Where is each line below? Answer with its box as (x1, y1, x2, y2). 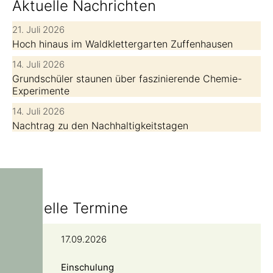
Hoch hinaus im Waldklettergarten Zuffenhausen (12, 38, 233, 51)
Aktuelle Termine (12, 199, 128, 218)
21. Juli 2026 (12, 24, 65, 36)
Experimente (12, 85, 69, 97)
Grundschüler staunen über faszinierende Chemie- (12, 73, 242, 85)
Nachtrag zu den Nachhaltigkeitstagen (12, 119, 188, 132)
